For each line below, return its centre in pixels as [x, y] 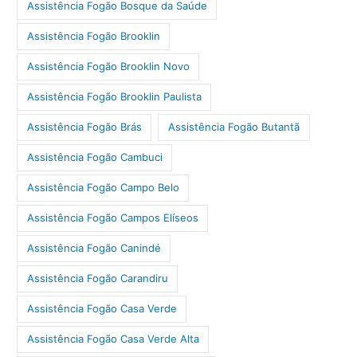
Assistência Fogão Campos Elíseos [112, 218]
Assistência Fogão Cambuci [94, 157]
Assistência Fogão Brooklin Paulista [114, 97]
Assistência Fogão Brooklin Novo [108, 67]
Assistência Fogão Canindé [94, 248]
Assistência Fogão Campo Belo [103, 188]
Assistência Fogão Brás [84, 127]
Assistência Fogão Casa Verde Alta [113, 339]
